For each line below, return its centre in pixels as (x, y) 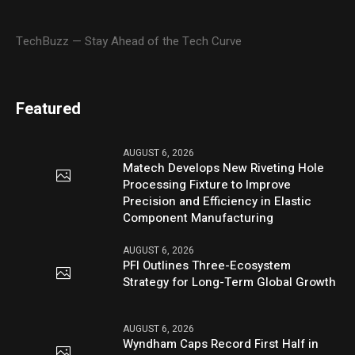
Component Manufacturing (198, 218)
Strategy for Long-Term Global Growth (230, 282)
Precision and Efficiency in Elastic (218, 201)
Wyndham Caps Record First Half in (221, 344)
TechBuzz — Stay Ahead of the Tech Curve (129, 41)
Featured (49, 109)
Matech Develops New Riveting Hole (224, 168)
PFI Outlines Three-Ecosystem (207, 265)
